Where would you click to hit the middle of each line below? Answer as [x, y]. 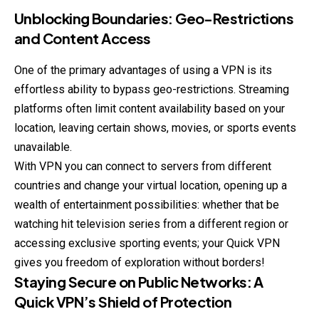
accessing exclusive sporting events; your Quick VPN [147, 243]
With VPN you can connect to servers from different [143, 166]
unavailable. [43, 147]
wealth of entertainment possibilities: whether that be [147, 204]
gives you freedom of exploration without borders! [140, 262]
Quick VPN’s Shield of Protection [123, 301]
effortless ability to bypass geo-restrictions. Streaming [152, 89]
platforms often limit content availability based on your [150, 108]
